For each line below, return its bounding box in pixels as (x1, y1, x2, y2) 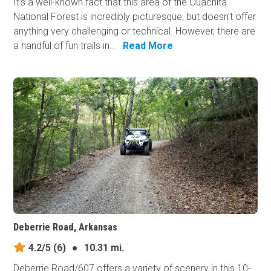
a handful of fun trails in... (13, 39, 117, 51)
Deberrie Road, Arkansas (13, 221, 118, 233)
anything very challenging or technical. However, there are (13, 25, 256, 37)
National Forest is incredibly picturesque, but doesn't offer (13, 10, 256, 22)
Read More (123, 39, 174, 51)
